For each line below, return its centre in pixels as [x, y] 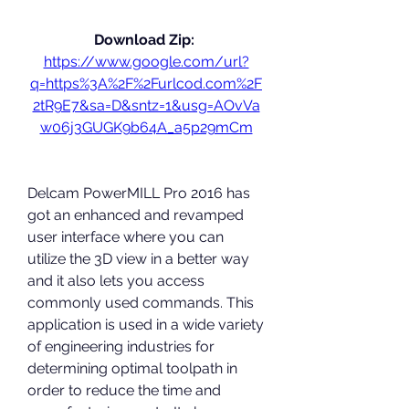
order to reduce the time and [124, 390]
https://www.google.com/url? [146, 62]
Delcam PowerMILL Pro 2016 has [139, 193]
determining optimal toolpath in [132, 368]
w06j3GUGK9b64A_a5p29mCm [146, 127]
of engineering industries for [121, 346]
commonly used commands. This [141, 303]
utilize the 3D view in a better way [138, 259]
